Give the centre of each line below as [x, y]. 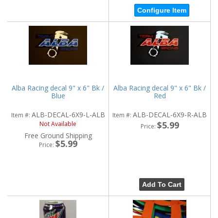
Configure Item [162, 10]
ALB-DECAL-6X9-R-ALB [170, 115]
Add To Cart [162, 184]
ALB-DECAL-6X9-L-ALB [68, 115]
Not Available [58, 124]
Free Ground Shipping [58, 136]
